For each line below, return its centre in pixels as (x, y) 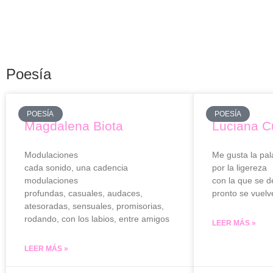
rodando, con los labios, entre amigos (97, 219)
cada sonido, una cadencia (76, 168)
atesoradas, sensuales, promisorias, (95, 206)
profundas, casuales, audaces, (85, 193)
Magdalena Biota (74, 126)
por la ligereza (239, 168)
